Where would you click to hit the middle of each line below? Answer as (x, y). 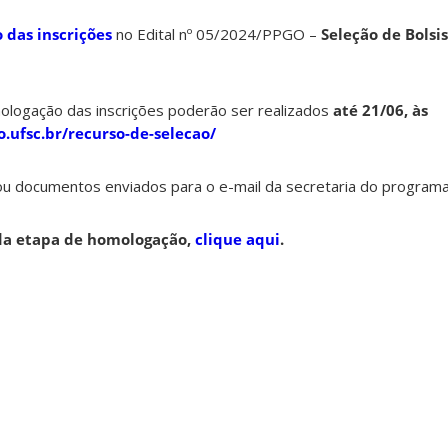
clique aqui (235, 239)
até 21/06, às (378, 110)
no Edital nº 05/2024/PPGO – (216, 34)
